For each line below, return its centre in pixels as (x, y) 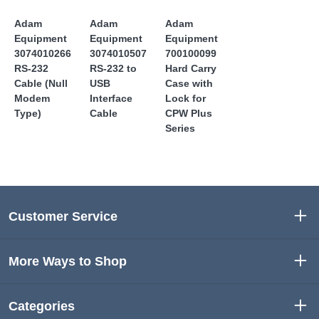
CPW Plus (189, 114)
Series (180, 129)
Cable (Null (41, 84)
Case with (189, 84)
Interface (111, 99)
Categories (42, 307)
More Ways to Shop (68, 262)
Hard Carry (191, 69)
